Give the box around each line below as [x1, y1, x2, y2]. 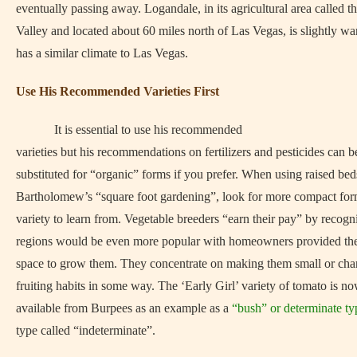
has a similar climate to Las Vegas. [16, 46, 188, 60]
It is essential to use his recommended [54, 123, 242, 136]
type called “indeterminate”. [16, 324, 155, 337]
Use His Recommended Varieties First [16, 84, 219, 98]
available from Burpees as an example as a [16, 301, 232, 315]
